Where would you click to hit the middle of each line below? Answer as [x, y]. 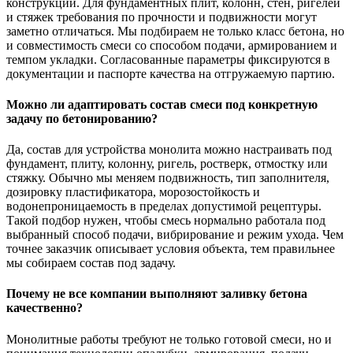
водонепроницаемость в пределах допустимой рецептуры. [164, 206]
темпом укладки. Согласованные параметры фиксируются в [168, 59]
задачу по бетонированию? [82, 118]
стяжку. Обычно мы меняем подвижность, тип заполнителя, [168, 178]
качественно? [45, 308]
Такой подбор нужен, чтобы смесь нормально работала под [166, 221]
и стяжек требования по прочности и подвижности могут [162, 17]
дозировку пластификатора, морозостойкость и [133, 192]
